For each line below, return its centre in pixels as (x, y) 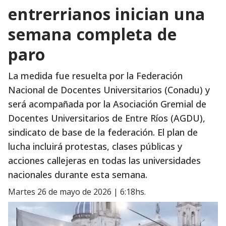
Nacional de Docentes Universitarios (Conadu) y (109, 90)
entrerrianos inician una (107, 14)
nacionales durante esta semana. (78, 175)
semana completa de (93, 34)
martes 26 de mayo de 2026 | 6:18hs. (81, 192)
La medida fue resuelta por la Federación (95, 76)
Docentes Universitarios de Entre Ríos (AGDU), (107, 118)
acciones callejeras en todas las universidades (104, 160)
